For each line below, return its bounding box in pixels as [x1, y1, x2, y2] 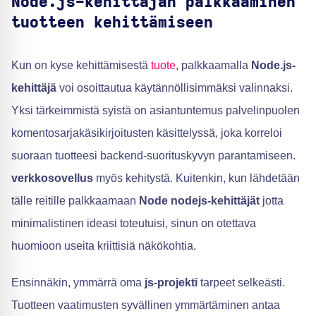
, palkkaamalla [176, 59, 251, 71]
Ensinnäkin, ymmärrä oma [11, 276, 145, 288]
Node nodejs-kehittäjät [139, 194, 260, 207]
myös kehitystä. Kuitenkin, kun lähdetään [96, 171, 300, 184]
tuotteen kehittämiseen [11, 14, 213, 30]
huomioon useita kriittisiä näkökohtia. [11, 239, 196, 252]
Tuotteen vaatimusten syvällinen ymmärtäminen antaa [11, 298, 280, 311]
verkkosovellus [11, 171, 96, 184]
